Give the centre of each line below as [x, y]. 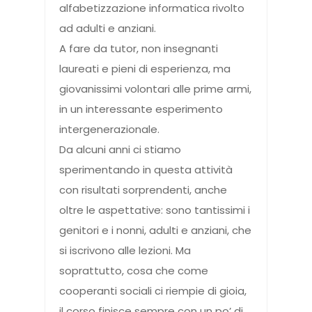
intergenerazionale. [109, 130]
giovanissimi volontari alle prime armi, [155, 89]
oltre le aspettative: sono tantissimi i [155, 210]
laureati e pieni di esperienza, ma [145, 69]
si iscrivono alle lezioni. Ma [125, 251]
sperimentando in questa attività [146, 170]
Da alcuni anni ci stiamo [120, 150]
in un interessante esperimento [141, 109]
